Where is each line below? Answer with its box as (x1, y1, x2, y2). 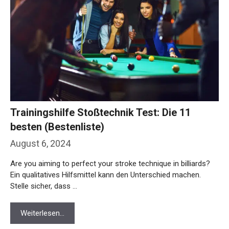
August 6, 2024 (10, 109, 71, 120)
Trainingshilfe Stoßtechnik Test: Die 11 (10, 77, 191, 90)
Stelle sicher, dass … (10, 152, 77, 162)
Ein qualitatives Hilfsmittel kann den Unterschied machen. (10, 141, 201, 151)
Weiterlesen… (20, 179, 64, 189)
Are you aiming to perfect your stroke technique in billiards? (10, 130, 210, 140)
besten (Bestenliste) (10, 91, 104, 104)
